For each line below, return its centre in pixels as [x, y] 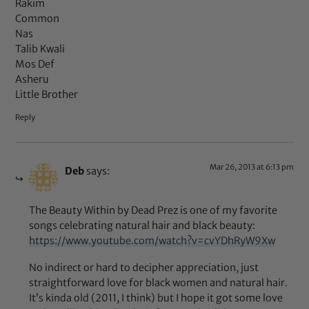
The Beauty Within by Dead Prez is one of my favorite [153, 210]
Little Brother [47, 95]
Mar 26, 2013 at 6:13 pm [251, 167]
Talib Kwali [40, 49]
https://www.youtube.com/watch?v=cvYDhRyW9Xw [152, 240]
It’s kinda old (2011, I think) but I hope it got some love [156, 298]
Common [38, 19]
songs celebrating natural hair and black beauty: [142, 225]
